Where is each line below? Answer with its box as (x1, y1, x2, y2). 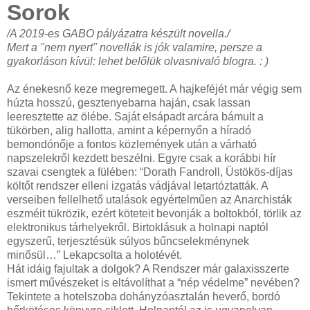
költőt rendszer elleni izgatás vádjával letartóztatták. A (7, 180, 268, 192)
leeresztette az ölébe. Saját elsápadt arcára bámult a (7, 111, 264, 123)
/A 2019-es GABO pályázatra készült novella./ (7, 28, 230, 40)
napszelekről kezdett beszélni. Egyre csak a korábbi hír (7, 152, 276, 165)
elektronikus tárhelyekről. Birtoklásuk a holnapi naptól (7, 221, 268, 234)
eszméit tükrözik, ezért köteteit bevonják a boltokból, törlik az (7, 208, 302, 220)
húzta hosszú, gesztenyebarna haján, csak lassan (7, 97, 250, 109)
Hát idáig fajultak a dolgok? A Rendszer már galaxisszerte (7, 263, 289, 275)
